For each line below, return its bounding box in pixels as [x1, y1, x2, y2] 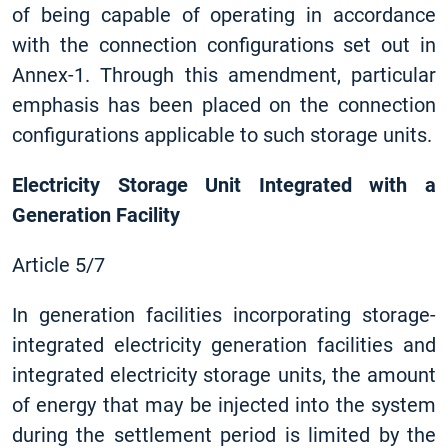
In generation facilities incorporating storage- [12, 303, 436, 327]
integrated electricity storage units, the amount [12, 363, 436, 387]
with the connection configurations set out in [12, 33, 436, 57]
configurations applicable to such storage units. [12, 123, 432, 147]
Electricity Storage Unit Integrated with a [12, 173, 436, 197]
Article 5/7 [12, 253, 105, 277]
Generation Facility [12, 203, 180, 227]
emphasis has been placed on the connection [12, 93, 436, 117]
